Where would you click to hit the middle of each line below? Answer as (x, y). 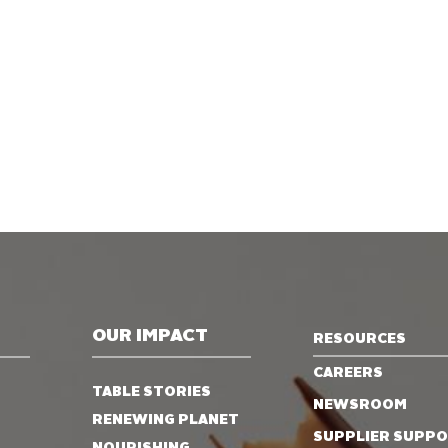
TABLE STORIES (151, 391)
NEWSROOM (359, 404)
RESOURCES (359, 338)
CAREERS (347, 372)
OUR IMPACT (150, 335)
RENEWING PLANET (165, 419)
